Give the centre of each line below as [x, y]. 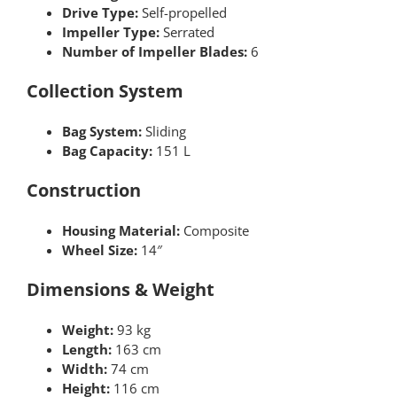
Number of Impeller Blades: [154, 52]
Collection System [105, 91]
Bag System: [101, 132]
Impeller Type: [110, 32]
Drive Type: [100, 13]
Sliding [163, 132]
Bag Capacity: [107, 151]
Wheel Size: [99, 250]
